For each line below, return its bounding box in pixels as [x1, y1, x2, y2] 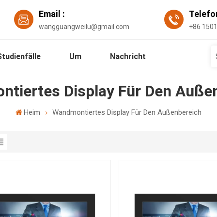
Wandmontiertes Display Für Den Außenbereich [52, 108, 202, 117]
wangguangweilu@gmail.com [39, 22, 130, 31]
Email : [39, 8, 65, 19]
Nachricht [110, 51, 146, 61]
